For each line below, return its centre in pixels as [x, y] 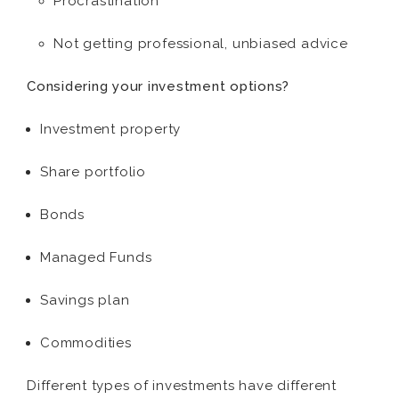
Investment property [111, 129]
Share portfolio [93, 172]
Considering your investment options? [158, 86]
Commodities [86, 343]
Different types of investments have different [182, 386]
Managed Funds [96, 257]
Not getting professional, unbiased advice [201, 44]
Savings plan [85, 300]
